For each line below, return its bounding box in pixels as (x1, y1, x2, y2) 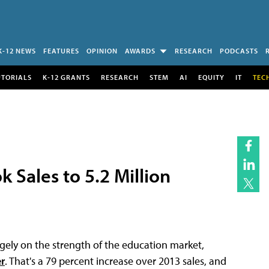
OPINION (86, 46, 118, 55)
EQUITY (198, 72, 225, 82)
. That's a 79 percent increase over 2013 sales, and (5, 253, 226, 268)
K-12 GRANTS (42, 72, 90, 82)
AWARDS (125, 46, 156, 55)
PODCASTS (220, 46, 258, 55)
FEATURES (43, 46, 79, 55)
